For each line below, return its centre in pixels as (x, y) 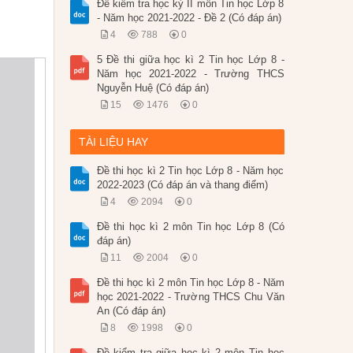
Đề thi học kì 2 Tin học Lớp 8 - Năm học (190, 171)
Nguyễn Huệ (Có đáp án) (152, 88)
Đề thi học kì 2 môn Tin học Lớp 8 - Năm (190, 283)
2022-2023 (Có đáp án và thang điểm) (182, 185)
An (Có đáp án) (131, 311)
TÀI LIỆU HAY (113, 142)
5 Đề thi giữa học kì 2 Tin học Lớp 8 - (190, 60)
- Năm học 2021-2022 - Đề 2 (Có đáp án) (189, 18)
